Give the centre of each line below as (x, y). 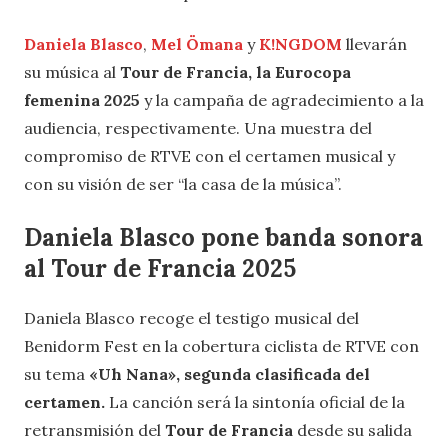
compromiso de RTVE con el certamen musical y (209, 155)
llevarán (374, 43)
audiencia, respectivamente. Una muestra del (198, 127)
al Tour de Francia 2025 (160, 268)
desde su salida (352, 429)
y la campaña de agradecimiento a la (282, 99)
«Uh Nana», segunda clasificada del (229, 373)
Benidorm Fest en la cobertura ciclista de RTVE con (221, 345)
